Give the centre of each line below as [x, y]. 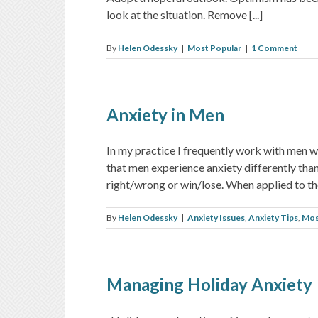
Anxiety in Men [165, 114]
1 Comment [274, 48]
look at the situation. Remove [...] [185, 14]
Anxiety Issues [216, 217]
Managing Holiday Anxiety [209, 284]
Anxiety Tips [273, 217]
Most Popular [214, 48]
